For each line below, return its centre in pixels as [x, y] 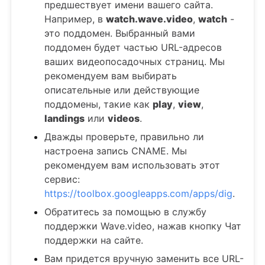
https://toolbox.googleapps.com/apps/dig [138, 193]
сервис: [62, 179]
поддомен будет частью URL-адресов [133, 47]
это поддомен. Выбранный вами [120, 33]
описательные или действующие [122, 90]
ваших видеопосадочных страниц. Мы [135, 61]
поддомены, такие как [98, 104]
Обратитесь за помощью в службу [125, 211]
